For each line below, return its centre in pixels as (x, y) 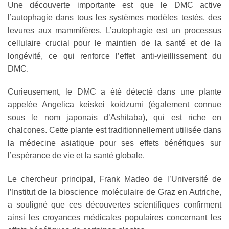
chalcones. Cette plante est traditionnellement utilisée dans (114, 130)
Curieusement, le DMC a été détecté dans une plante (114, 92)
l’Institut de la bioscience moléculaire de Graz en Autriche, (114, 192)
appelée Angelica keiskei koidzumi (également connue (114, 105)
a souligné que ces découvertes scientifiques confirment (114, 205)
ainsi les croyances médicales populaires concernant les (114, 218)
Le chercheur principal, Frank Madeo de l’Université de (114, 179)
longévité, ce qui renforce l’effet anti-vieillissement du (114, 56)
